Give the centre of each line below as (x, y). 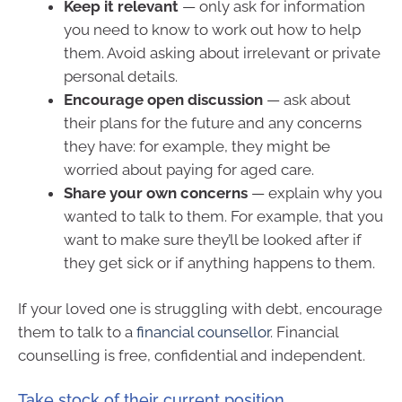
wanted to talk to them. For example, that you (223, 216)
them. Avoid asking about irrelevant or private (222, 52)
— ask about (307, 99)
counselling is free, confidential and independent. (192, 356)
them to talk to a (77, 332)
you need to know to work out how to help (212, 29)
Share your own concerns (156, 192)
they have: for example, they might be (197, 146)
